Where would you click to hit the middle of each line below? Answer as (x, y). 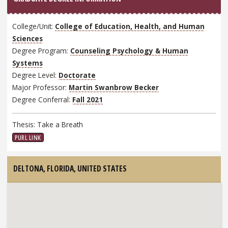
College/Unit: (34, 26)
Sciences (28, 38)
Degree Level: (36, 75)
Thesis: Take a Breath (48, 124)
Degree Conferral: (42, 99)
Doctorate (77, 75)
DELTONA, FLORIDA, (45, 169)
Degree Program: (41, 50)
